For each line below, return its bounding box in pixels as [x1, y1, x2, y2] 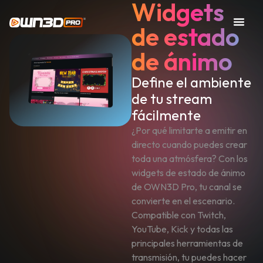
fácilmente [131, 106, 201, 124]
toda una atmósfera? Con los [131, 153, 248, 165]
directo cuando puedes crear [131, 139, 247, 151]
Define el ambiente [131, 73, 251, 92]
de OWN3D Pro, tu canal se [131, 181, 242, 193]
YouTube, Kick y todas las [131, 223, 233, 235]
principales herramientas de [131, 237, 243, 249]
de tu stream [131, 90, 212, 108]
